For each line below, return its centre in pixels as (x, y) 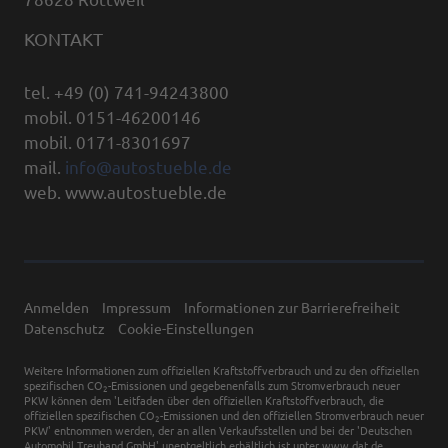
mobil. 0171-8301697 (107, 142)
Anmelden (56, 307)
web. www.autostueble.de (125, 192)
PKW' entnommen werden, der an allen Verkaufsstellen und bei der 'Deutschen (218, 431)
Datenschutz (64, 328)
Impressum (136, 307)
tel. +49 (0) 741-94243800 (126, 92)
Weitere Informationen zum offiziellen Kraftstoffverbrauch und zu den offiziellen (221, 371)
